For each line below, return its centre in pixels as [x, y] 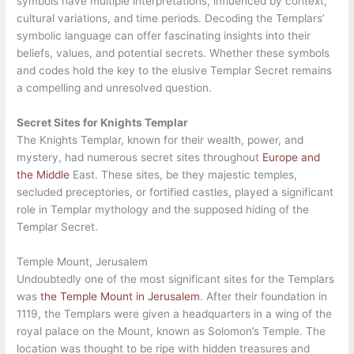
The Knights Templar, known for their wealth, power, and [160, 140]
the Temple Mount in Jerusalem [121, 296]
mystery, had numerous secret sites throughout [140, 158]
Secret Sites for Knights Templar [103, 123]
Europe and [292, 158]
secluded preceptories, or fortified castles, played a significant [175, 192]
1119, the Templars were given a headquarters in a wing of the [175, 313]
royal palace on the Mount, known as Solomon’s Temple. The [171, 331]
